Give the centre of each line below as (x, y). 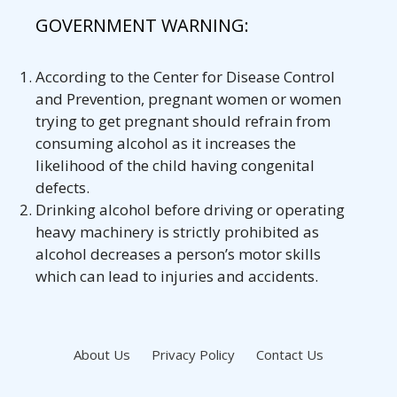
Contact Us (290, 355)
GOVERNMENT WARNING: (142, 26)
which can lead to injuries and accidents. (177, 276)
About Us (102, 355)
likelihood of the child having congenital (175, 166)
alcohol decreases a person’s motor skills (178, 254)
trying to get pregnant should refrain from (183, 121)
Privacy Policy (193, 355)
